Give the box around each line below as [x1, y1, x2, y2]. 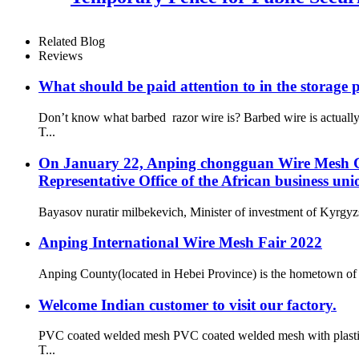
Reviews [38, 48, 83, 63]
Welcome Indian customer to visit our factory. [38, 296, 337, 313]
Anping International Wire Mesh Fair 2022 [38, 234, 322, 252]
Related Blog [38, 34, 105, 48]
